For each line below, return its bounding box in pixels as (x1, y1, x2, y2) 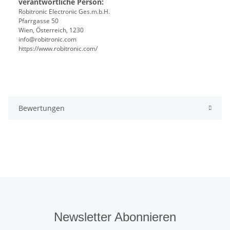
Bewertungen (18, 103, 65, 113)
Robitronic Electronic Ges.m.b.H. (18, 7, 110, 16)
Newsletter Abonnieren (54, 210, 176, 224)
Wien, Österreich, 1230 (18, 26, 84, 35)
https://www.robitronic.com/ (18, 44, 98, 53)
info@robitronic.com (18, 35, 76, 44)
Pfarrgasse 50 (18, 16, 59, 26)
